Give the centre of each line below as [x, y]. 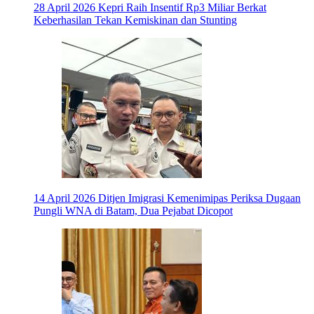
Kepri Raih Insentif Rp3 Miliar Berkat [182, 8]
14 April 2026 [64, 198]
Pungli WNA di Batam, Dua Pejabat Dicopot [133, 211]
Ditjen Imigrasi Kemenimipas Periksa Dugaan [199, 198]
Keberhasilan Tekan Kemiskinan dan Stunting [135, 20]
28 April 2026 [64, 8]
